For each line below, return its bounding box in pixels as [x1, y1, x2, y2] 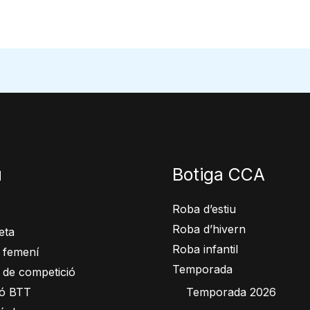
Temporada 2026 [186, 285, 276, 300]
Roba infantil [172, 242, 238, 257]
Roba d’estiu [172, 202, 236, 217]
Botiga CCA [172, 163, 265, 185]
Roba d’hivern [172, 222, 246, 237]
